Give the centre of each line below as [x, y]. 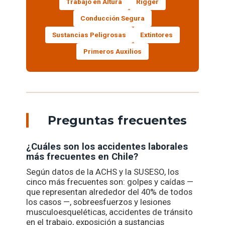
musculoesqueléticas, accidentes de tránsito [110, 212]
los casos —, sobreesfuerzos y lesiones [99, 202]
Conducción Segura [112, 19]
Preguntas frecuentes [117, 121]
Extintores [156, 35]
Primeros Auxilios [112, 52]
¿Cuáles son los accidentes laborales [107, 147]
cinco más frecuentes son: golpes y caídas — [110, 182]
